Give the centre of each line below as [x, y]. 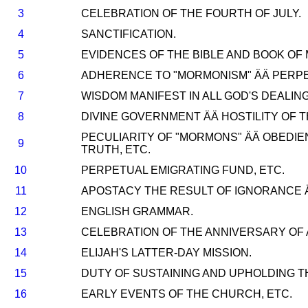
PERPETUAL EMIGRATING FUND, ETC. [183, 170]
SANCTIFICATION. [129, 34]
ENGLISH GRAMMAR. [137, 211]
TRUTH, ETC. [116, 150]
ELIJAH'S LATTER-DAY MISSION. [166, 253]
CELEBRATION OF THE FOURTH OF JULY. [191, 13]
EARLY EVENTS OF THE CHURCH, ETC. [187, 294]
